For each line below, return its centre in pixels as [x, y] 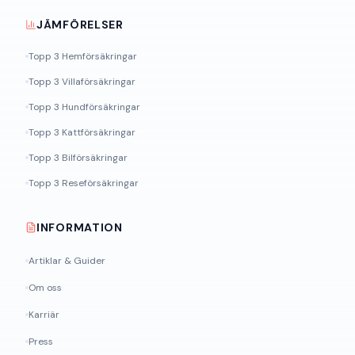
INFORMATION [80, 227]
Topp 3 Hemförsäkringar [83, 56]
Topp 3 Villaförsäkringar [82, 82]
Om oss [45, 288]
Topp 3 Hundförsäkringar [84, 107]
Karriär [44, 315]
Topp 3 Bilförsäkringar [78, 158]
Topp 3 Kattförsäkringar [82, 132]
